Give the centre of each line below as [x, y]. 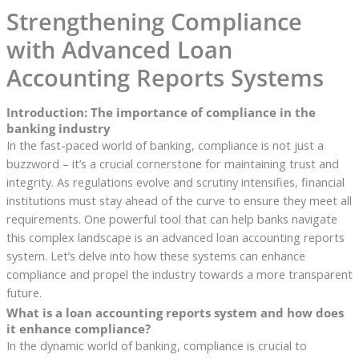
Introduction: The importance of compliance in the [161, 112]
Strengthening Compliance [154, 22]
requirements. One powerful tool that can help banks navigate [171, 218]
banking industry [58, 128]
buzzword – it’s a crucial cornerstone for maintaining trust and [172, 163]
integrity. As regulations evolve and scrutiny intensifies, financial [175, 182]
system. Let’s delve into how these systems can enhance [155, 255]
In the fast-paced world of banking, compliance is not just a [165, 145]
